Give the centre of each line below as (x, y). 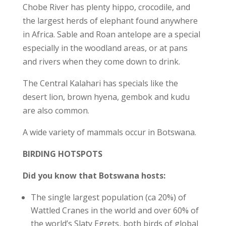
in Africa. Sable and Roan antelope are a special (111, 34)
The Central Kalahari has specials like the (100, 83)
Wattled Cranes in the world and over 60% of (115, 210)
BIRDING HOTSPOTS (62, 154)
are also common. (56, 110)
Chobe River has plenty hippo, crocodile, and (106, 7)
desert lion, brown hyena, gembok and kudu (106, 97)
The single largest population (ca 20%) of (108, 197)
